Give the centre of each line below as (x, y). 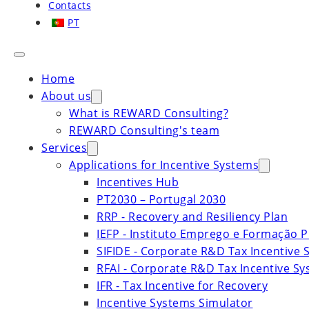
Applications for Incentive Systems (164, 165)
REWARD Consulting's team (144, 130)
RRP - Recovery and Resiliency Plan (192, 217)
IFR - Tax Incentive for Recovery (182, 286)
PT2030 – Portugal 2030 (161, 199)
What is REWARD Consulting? (149, 113)
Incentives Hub (138, 182)
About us (66, 96)
